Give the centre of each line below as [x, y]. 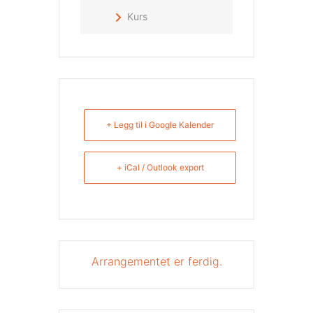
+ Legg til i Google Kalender [160, 124]
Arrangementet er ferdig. [156, 261]
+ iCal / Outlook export [160, 167]
